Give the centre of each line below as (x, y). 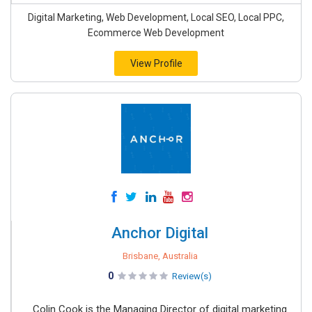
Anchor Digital (160, 233)
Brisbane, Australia (160, 256)
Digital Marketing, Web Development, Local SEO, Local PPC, (156, 18)
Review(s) (192, 276)
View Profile (156, 64)
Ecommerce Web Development (156, 33)
